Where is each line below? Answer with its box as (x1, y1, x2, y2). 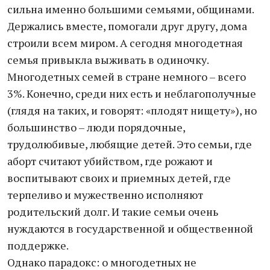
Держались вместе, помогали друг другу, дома (7, 19, 247, 33)
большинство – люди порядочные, (7, 120, 185, 134)
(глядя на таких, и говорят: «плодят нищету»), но (7, 103, 257, 118)
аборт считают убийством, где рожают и (7, 154, 213, 168)
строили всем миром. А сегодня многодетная (7, 36, 243, 50)
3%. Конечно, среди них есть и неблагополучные (7, 86, 256, 101)
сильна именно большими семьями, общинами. (7, 2, 254, 16)
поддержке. (7, 238, 69, 253)
